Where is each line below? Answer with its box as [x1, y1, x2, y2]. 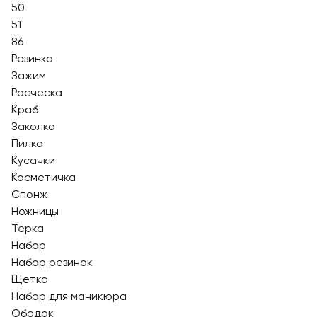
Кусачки [11, 154, 55, 167]
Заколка [11, 120, 55, 133]
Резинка [11, 52, 53, 65]
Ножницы [11, 204, 59, 218]
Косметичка [11, 171, 76, 184]
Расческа [11, 86, 62, 99]
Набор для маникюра [11, 289, 127, 303]
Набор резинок [11, 255, 93, 269]
